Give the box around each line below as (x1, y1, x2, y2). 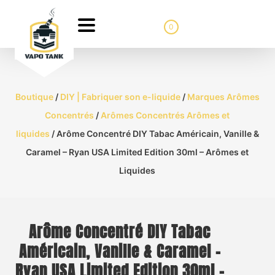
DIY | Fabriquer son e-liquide (60, 91, 180, 102)
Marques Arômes (187, 91, 260, 102)
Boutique (15, 91, 53, 102)
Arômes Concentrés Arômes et (101, 110, 230, 120)
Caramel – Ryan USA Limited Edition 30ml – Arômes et (26, 147, 249, 157)
